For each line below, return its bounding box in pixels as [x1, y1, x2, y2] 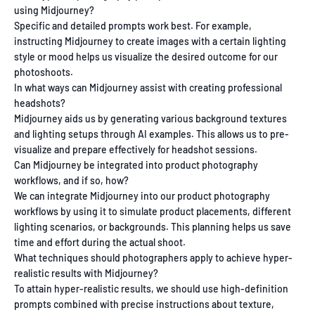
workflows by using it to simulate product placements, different [14, 205, 291, 218]
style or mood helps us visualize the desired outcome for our [14, 51, 278, 63]
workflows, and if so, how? [14, 174, 129, 187]
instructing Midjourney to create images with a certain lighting [14, 35, 286, 48]
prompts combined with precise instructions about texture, [14, 298, 274, 311]
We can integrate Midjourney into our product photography [14, 190, 270, 202]
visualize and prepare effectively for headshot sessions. [14, 143, 257, 156]
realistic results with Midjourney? [14, 267, 158, 280]
